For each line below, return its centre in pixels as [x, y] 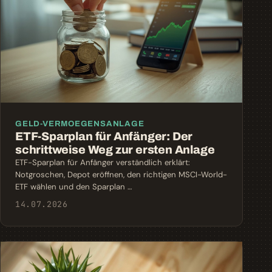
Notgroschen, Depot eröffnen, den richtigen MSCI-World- [121, 174]
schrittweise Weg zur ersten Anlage [115, 149]
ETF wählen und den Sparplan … [73, 186]
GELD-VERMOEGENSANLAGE [80, 123]
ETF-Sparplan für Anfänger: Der [104, 136]
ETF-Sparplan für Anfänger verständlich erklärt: [103, 162]
